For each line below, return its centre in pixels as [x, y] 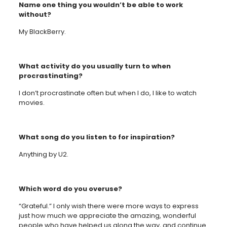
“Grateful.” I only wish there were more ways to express [108, 206]
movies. [31, 103]
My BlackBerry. [42, 32]
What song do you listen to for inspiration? [97, 137]
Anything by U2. [43, 154]
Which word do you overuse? [70, 189]
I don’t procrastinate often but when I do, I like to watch [107, 93]
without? [35, 14]
